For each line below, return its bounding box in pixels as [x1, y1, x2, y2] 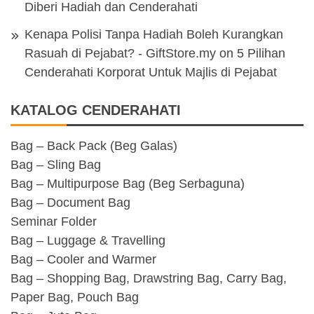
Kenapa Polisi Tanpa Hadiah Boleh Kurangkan [25, 27, 283, 41]
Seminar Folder [11, 214, 97, 228]
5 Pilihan [237, 46, 285, 60]
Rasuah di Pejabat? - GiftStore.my [25, 46, 216, 60]
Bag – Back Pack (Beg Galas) [11, 138, 177, 153]
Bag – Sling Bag [11, 157, 101, 172]
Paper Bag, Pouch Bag [11, 289, 139, 304]
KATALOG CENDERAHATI [11, 102, 181, 118]
